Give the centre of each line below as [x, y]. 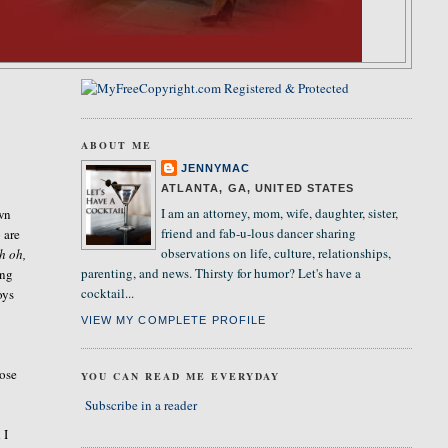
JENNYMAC [215, 167]
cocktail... [107, 293]
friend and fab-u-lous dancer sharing [258, 233]
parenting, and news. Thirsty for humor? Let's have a [220, 273]
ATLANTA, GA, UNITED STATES [257, 187]
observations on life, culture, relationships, [275, 253]
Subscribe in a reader [140, 404]
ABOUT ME [116, 145]
